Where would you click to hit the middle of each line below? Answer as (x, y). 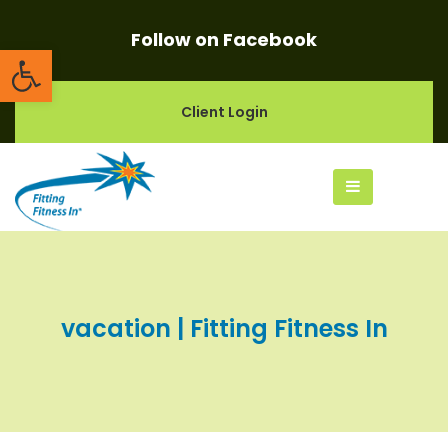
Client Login (224, 112)
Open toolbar (111, 58)
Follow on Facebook (224, 39)
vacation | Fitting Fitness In (224, 328)
